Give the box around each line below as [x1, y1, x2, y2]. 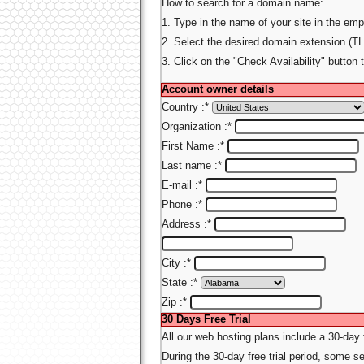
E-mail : [162, 180, 198, 191]
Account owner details [162, 84, 274, 95]
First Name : [162, 141, 220, 152]
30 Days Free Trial [162, 314, 251, 325]
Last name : [162, 160, 218, 171]
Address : [162, 219, 207, 230]
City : [162, 258, 187, 269]
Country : [162, 102, 205, 113]
